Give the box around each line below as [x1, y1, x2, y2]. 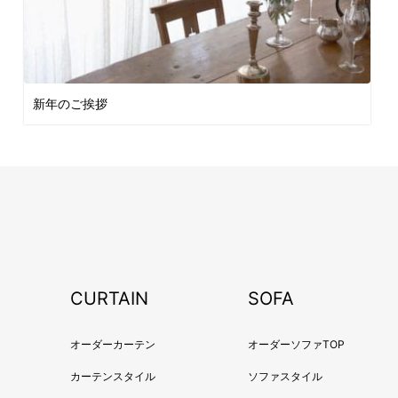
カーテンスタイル [70, 369, 156, 383]
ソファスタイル [247, 369, 322, 383]
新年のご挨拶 [32, 95, 107, 111]
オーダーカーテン [70, 337, 156, 351]
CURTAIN [70, 287, 149, 309]
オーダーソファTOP [247, 337, 345, 351]
